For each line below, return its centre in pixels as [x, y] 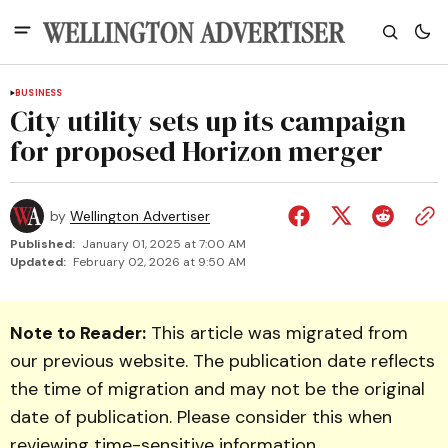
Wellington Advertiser [140, 216]
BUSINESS [39, 93]
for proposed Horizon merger [196, 151]
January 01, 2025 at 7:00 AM [164, 244]
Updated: [38, 262]
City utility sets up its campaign [208, 121]
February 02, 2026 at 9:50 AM [159, 262]
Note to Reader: [78, 333]
